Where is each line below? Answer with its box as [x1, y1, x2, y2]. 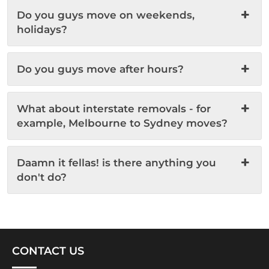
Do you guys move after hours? [17, 63, 184, 75]
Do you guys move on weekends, [17, 9, 195, 21]
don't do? [17, 171, 67, 183]
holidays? [17, 23, 67, 35]
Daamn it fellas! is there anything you [17, 157, 216, 169]
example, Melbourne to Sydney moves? [17, 117, 228, 129]
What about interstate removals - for [17, 103, 211, 115]
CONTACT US [12, 244, 84, 258]
